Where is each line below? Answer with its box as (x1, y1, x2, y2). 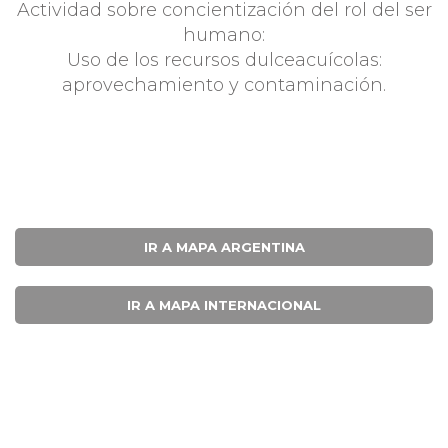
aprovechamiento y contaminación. (62, 74, 386, 96)
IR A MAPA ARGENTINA (143, 239, 305, 255)
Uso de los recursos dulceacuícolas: (66, 49, 382, 71)
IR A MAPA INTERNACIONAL (127, 297, 321, 313)
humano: (183, 24, 265, 46)
